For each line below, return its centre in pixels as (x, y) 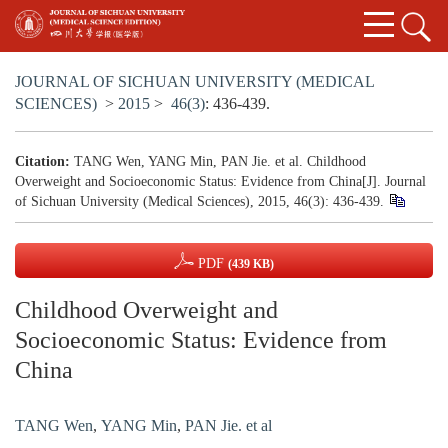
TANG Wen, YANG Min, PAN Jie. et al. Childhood (220, 162)
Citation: (42, 162)
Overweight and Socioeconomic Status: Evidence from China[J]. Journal (220, 182)
